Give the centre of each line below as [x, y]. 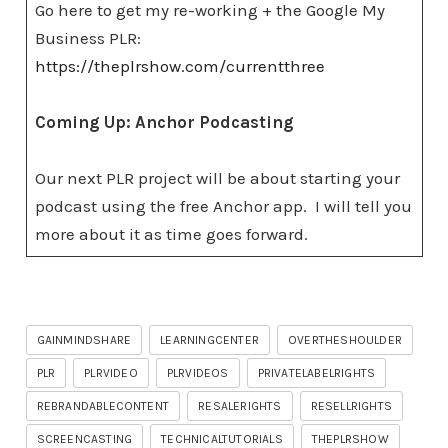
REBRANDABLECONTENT [103, 406]
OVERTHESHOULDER [344, 340]
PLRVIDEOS [197, 373]
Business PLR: [90, 38]
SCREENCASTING [84, 439]
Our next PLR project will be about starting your [217, 178]
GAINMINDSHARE [84, 340]
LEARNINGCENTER [209, 340]
